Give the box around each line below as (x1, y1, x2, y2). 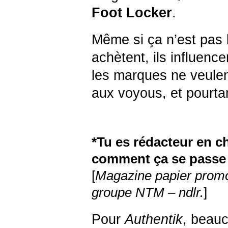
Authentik (125, 211, 183, 227)
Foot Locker (92, 5, 172, 20)
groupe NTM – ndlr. (92, 185, 204, 200)
